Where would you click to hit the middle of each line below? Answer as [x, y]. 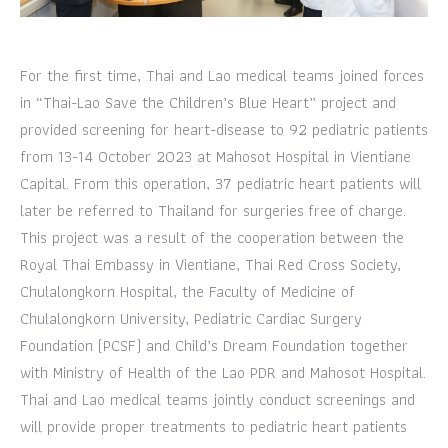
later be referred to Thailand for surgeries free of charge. [213, 210]
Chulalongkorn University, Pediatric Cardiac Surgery [191, 318]
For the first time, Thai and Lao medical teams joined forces [222, 75]
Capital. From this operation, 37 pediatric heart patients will [220, 183]
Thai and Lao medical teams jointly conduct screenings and [217, 399]
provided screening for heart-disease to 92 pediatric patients [224, 129]
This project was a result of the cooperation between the [212, 237]
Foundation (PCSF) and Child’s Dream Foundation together [214, 345]
